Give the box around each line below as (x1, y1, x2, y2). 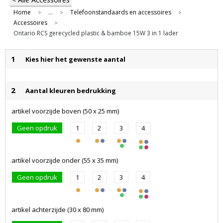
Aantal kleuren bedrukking (25, 86, 116, 96)
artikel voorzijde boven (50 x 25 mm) (11, 107, 119, 116)
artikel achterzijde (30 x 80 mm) (11, 205, 104, 215)
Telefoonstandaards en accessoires (70, 8, 171, 17)
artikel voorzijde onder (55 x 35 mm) (11, 156, 118, 165)
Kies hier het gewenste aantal (25, 55, 125, 64)
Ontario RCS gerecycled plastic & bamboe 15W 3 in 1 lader (13, 29, 178, 38)
